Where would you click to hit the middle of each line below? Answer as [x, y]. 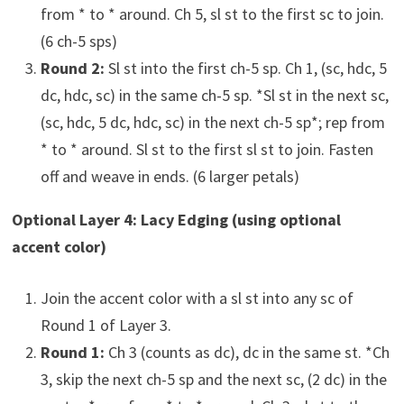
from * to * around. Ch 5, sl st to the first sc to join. [212, 14]
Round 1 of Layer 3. [106, 325]
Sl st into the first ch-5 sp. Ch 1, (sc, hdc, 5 [245, 68]
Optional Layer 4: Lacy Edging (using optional [176, 219]
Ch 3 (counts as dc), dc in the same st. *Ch [247, 352]
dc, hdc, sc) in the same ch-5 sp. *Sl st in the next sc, [214, 95]
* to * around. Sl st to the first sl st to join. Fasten [207, 149]
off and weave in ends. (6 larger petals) [170, 176]
